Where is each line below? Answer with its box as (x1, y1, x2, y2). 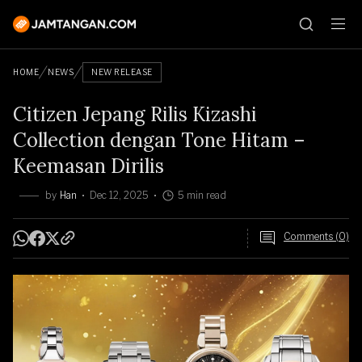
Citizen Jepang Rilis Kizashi (13, 102, 257, 127)
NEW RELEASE (91, 67, 153, 77)
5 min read (178, 189, 226, 201)
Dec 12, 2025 (90, 189, 149, 201)
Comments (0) (284, 230, 349, 242)
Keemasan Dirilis (13, 154, 164, 179)
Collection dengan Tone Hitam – (13, 128, 305, 153)
